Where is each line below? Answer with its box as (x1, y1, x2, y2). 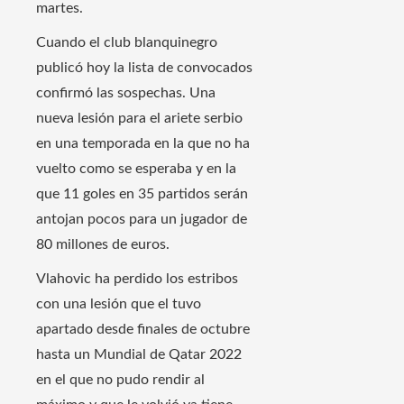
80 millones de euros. (36, 236, 170, 252)
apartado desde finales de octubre (36, 321, 250, 336)
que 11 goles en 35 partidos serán (36, 186, 248, 201)
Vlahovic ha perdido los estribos (36, 271, 238, 286)
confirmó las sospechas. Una (36, 85, 216, 100)
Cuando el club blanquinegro (36, 34, 217, 50)
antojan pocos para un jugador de (36, 211, 247, 226)
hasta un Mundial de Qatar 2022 (36, 346, 242, 362)
